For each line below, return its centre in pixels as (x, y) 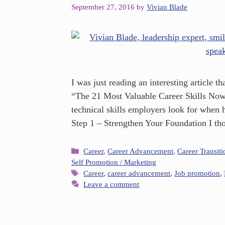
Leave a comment (111, 184)
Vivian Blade (167, 7)
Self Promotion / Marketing (114, 162)
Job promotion (197, 173)
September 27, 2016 (103, 7)
